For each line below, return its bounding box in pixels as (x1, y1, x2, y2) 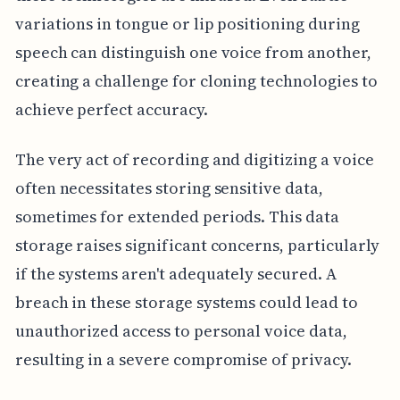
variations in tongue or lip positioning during (14, 12, 360, 36)
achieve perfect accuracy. (14, 98, 208, 121)
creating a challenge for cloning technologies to (14, 70, 378, 93)
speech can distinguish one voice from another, (14, 41, 371, 64)
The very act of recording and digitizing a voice (14, 148, 374, 171)
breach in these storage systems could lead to (14, 291, 358, 314)
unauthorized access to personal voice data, (14, 320, 347, 343)
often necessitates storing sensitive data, (14, 177, 323, 200)
